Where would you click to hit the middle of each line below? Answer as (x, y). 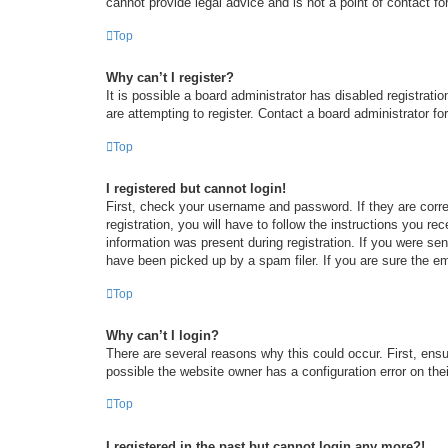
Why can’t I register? (170, 78)
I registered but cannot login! (196, 188)
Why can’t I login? (162, 335)
